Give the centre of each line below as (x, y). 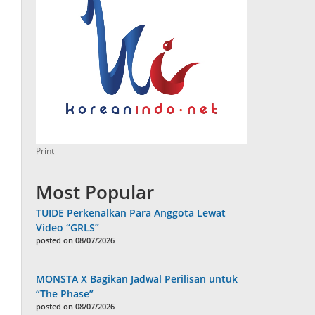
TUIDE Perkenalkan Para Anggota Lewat (131, 213)
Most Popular (95, 192)
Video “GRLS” (68, 228)
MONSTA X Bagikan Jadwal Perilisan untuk (137, 279)
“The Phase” (65, 294)
